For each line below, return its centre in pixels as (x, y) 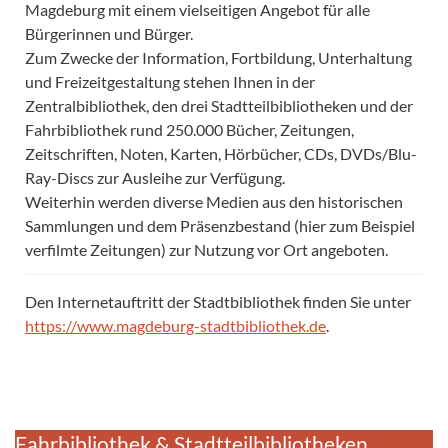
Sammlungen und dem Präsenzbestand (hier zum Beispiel (220, 225)
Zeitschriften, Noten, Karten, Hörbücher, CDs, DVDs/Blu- (221, 153)
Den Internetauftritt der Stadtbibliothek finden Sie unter (218, 301)
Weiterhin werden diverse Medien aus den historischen (214, 201)
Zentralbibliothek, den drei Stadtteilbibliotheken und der (219, 105)
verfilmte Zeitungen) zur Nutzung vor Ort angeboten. (206, 249)
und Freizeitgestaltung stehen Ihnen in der (170, 81)
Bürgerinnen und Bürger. (109, 33)
